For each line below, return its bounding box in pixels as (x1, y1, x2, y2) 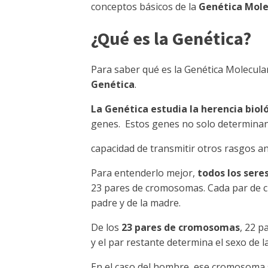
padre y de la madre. (91, 196, 181, 209)
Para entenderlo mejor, (91, 166, 197, 179)
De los (91, 221, 121, 234)
